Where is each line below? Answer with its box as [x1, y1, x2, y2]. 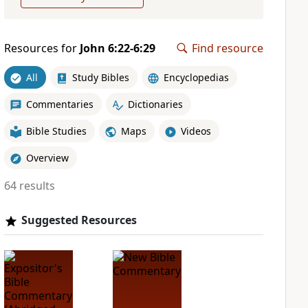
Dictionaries [127, 97, 183, 111]
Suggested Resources [21, 212, 137, 228]
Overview [25, 151, 69, 164]
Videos [180, 124, 211, 137]
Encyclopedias [163, 70, 229, 84]
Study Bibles [71, 70, 129, 84]
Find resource [192, 41, 263, 56]
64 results [3, 178, 55, 193]
